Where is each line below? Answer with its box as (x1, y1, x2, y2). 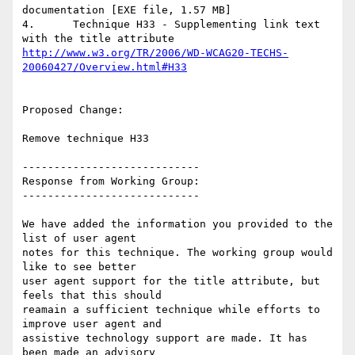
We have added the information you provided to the (22, 218, 333, 231)
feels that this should (22, 289, 162, 302)
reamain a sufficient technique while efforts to (22, 303, 320, 316)
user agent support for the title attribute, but (22, 275, 320, 288)
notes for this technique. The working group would (22, 246, 333, 259)
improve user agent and (22, 318, 162, 330)
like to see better (22, 261, 136, 273)
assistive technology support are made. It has (22, 332, 307, 345)
